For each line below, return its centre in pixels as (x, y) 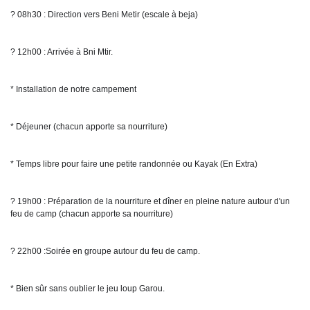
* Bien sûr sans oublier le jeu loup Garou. (88, 289)
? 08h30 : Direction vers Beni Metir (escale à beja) (104, 15)
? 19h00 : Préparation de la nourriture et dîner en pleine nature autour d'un (150, 201)
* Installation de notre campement (73, 89)
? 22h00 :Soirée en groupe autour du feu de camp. (105, 251)
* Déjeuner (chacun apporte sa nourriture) (89, 127)
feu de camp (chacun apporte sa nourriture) (92, 214)
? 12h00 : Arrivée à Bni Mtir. (62, 52)
